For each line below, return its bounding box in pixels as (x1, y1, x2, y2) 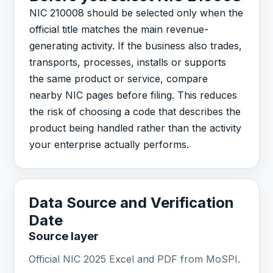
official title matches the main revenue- (29, 23, 209, 36)
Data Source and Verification (29, 194, 235, 212)
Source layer (29, 229, 99, 244)
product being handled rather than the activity (29, 122, 242, 135)
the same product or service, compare (29, 73, 208, 85)
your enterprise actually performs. (29, 138, 190, 151)
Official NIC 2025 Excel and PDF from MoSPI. (29, 253, 241, 266)
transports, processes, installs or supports (29, 56, 227, 69)
